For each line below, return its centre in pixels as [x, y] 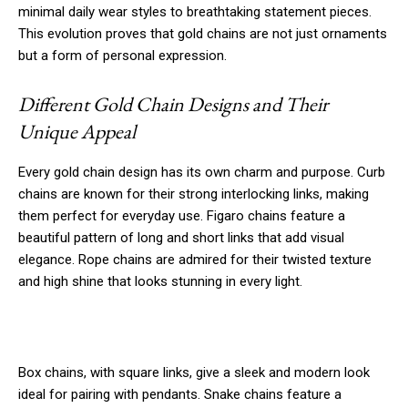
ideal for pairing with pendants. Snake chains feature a [180, 394]
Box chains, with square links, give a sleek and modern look [194, 372]
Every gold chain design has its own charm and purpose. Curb [202, 172]
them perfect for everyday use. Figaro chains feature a [182, 215]
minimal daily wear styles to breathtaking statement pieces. [195, 11]
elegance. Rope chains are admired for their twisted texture [195, 259]
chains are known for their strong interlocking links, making [194, 194]
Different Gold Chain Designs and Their [173, 104]
